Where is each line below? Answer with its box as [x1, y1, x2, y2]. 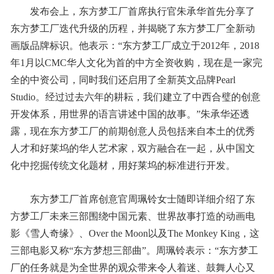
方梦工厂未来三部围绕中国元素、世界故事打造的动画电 [10, 211, 255, 221]
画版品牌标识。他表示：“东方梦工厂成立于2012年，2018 [10, 40, 259, 51]
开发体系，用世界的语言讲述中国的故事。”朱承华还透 [10, 109, 250, 119]
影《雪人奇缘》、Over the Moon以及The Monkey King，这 [10, 228, 259, 239]
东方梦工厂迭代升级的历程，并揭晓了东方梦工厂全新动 [10, 23, 255, 34]
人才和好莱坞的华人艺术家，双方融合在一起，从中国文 [10, 143, 255, 154]
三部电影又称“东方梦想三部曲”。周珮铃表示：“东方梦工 [10, 245, 258, 256]
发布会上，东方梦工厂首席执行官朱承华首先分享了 [29, 6, 255, 17]
